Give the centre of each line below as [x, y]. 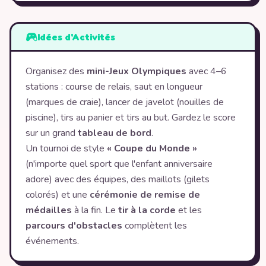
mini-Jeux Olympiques [137, 71]
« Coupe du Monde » [152, 148]
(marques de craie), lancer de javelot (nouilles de [125, 102]
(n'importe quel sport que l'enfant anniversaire [119, 164]
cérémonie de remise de [145, 195]
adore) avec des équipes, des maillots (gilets [118, 179]
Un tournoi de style [66, 148]
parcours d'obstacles [74, 226]
